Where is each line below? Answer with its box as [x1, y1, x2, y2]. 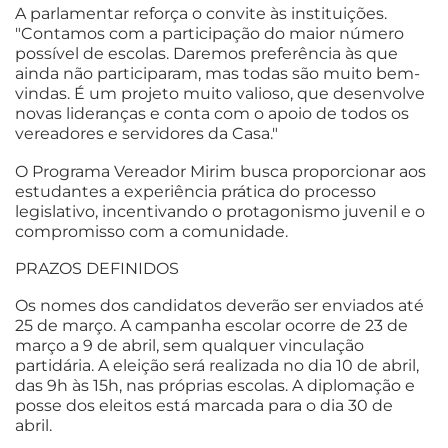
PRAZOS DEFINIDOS [15, 258, 179, 278]
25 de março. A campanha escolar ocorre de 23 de [15, 316, 408, 336]
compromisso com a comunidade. [15, 221, 288, 241]
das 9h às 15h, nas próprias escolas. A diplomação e [15, 376, 415, 396]
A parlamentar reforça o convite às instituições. [15, 4, 387, 24]
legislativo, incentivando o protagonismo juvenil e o [15, 201, 425, 221]
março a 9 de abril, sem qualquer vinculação [15, 336, 364, 356]
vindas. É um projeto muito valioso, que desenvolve [15, 84, 425, 104]
